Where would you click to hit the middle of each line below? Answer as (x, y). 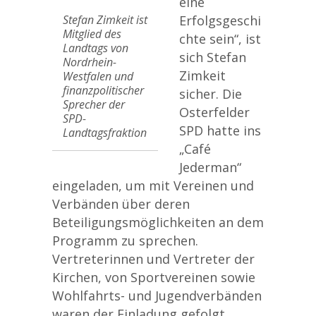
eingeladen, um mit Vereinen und (153, 186)
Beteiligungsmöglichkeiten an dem (158, 222)
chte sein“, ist (220, 39)
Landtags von (96, 48)
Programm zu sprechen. (125, 241)
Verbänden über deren (121, 204)
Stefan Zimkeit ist (105, 20)
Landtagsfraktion (105, 133)
